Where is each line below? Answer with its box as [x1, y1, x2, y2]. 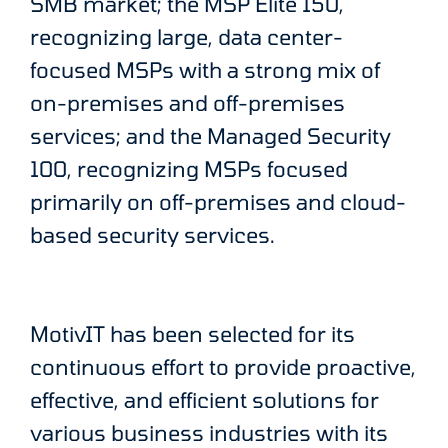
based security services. [30, 222, 275, 248]
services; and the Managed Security [30, 123, 391, 149]
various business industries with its [30, 420, 388, 446]
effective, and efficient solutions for [30, 387, 379, 413]
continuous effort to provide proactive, [30, 354, 416, 380]
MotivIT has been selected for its [30, 321, 355, 347]
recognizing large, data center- [30, 24, 343, 50]
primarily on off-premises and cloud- [30, 189, 406, 215]
